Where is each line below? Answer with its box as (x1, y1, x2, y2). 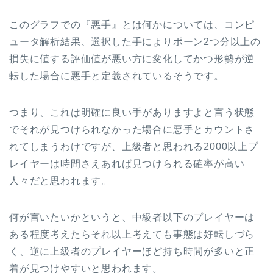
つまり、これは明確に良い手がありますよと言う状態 (9, 107, 255, 118)
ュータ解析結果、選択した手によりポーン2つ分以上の (9, 37, 261, 48)
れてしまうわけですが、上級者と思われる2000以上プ (9, 141, 258, 152)
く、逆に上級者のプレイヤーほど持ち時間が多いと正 (9, 246, 255, 257)
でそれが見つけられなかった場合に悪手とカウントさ (9, 124, 255, 135)
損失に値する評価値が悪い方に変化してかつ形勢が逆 (9, 54, 255, 65)
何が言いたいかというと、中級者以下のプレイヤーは (9, 212, 255, 223)
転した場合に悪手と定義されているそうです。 (9, 71, 224, 82)
